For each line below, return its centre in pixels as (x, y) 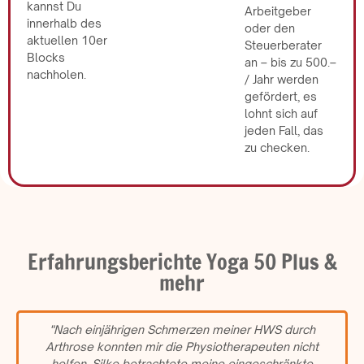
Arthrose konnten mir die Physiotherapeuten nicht (182, 346)
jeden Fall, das (284, 131)
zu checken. (277, 148)
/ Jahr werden (282, 80)
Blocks (46, 57)
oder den (270, 28)
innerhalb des (64, 23)
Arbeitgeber (278, 11)
